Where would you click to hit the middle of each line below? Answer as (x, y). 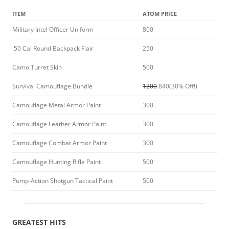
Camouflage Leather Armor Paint (59, 124)
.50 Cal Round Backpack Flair (53, 48)
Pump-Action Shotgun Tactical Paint (63, 181)
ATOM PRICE (160, 14)
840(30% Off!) (177, 86)
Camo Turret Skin (37, 67)
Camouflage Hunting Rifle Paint (56, 162)
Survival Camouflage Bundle (52, 86)
